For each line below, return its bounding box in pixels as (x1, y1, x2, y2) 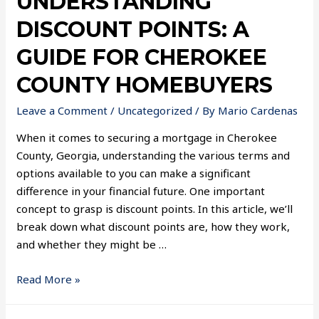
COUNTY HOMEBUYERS (16, 71, 273, 98)
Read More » (16, 271, 81, 286)
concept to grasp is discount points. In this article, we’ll (16, 201, 293, 216)
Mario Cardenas (218, 103, 298, 117)
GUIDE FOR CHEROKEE (16, 43, 268, 70)
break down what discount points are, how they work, (16, 219, 291, 234)
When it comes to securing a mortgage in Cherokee (16, 130, 278, 145)
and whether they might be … (16, 236, 167, 251)
